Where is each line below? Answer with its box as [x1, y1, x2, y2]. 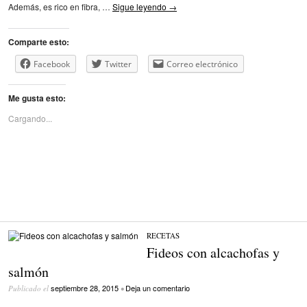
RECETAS [147, 230, 180, 241]
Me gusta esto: [8, 91, 66, 104]
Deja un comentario [125, 282, 190, 294]
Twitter [105, 58, 132, 70]
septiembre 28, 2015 [51, 282, 119, 294]
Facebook [34, 58, 70, 70]
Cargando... [8, 112, 52, 124]
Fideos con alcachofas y [147, 243, 280, 262]
